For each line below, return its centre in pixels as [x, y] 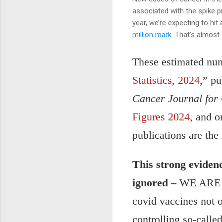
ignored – [156, 183]
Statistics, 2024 [166, 80]
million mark [152, 35]
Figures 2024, [163, 117]
